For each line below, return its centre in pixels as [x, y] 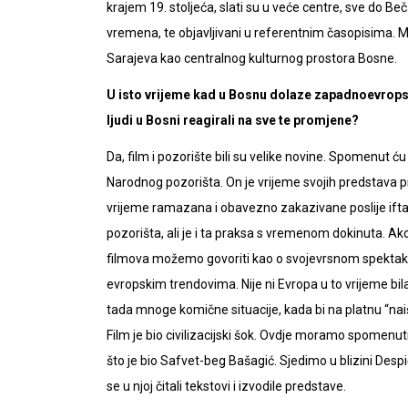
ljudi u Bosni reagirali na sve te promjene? [233, 120]
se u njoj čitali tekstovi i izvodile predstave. [226, 386]
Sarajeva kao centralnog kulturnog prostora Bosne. [252, 58]
